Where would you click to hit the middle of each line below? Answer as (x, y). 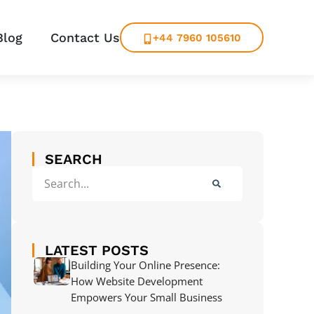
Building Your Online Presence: (145, 265)
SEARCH (74, 159)
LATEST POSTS (97, 250)
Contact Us (85, 37)
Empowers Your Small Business (146, 297)
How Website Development (137, 281)
